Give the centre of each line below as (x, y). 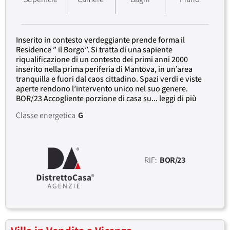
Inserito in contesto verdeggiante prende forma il (100, 40)
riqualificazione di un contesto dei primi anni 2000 (102, 59)
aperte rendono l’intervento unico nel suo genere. (102, 88)
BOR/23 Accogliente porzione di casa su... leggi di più (106, 98)
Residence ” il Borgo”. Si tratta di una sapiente (94, 49)
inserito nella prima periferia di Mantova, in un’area (104, 69)
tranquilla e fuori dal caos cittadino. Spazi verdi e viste (109, 79)
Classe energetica (46, 115)
